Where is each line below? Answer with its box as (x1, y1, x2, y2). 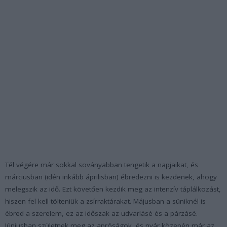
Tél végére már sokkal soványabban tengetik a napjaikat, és (5, 160, 198, 169)
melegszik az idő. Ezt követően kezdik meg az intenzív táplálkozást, (5, 184, 221, 194)
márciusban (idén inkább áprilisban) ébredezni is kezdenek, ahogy (5, 172, 217, 181)
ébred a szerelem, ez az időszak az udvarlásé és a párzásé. (5, 208, 198, 218)
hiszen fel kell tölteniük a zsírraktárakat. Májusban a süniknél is (5, 196, 206, 206)
